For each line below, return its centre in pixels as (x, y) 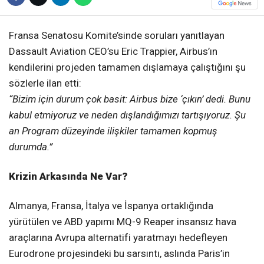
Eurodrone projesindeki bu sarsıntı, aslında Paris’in (119, 253)
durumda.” (31, 147)
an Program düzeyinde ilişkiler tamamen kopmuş (113, 131)
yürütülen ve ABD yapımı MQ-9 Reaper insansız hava (123, 221)
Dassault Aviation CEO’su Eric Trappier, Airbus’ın (113, 52)
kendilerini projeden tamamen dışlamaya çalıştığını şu (127, 67)
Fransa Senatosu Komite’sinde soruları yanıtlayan (117, 36)
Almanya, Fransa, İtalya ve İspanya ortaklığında (111, 205)
